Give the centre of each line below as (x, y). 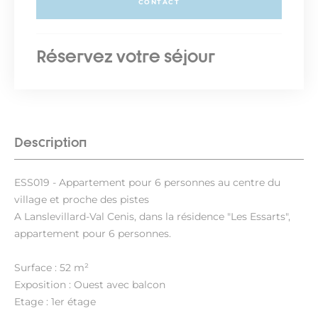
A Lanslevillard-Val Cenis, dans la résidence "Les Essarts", (152, 216)
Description (50, 142)
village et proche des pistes (82, 199)
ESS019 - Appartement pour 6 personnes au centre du (147, 182)
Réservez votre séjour (126, 56)
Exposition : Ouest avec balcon (90, 285)
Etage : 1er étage (55, 302)
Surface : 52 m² (51, 268)
